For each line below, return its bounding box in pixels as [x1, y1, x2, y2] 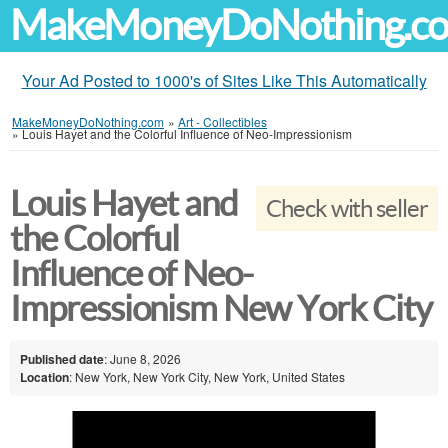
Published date [20, 349, 104, 368]
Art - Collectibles [178, 113, 267, 130]
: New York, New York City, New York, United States [69, 367, 345, 385]
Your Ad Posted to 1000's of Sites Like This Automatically [21, 69, 427, 92]
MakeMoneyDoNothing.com [12, 113, 164, 130]
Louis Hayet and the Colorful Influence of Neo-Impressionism [22, 125, 352, 142]
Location [20, 367, 69, 386]
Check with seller [265, 195, 428, 222]
